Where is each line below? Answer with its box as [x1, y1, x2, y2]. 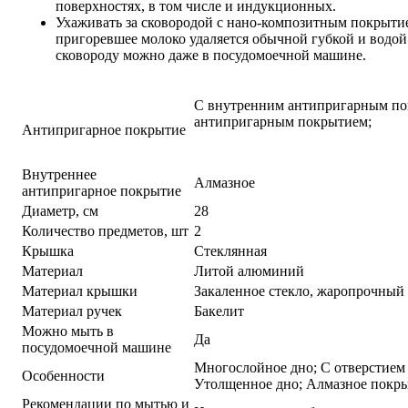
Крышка [22, 242, 74, 259]
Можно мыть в [22, 322, 114, 339]
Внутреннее [22, 166, 97, 182]
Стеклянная [194, 242, 267, 259]
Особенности [22, 367, 105, 383]
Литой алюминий [194, 262, 304, 279]
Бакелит [194, 302, 244, 319]
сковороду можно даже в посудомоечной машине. [56, 46, 366, 63]
